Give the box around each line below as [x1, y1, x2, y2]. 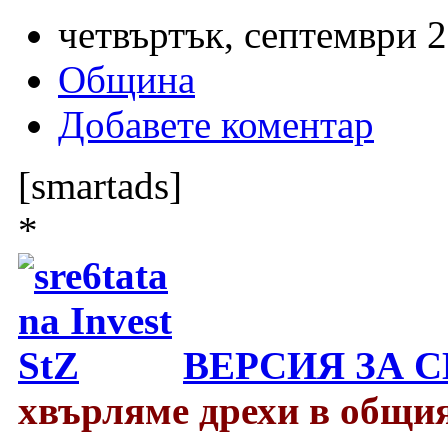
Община [58, 57, 195, 101]
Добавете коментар [58, 102, 374, 146]
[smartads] [18, 163, 182, 207]
